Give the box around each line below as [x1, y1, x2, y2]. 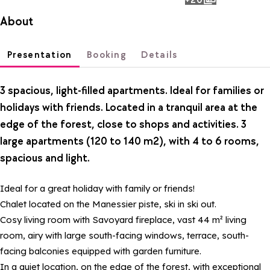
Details [141, 49, 178, 61]
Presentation [7, 49, 72, 61]
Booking [87, 49, 127, 61]
